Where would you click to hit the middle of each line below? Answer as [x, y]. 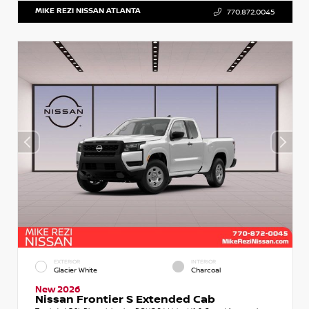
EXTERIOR [67, 261]
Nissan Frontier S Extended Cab [125, 299]
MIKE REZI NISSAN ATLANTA [88, 11]
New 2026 [58, 289]
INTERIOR [203, 261]
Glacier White [76, 270]
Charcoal [206, 270]
